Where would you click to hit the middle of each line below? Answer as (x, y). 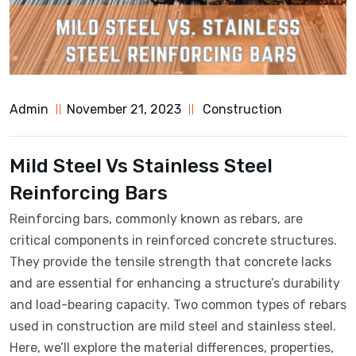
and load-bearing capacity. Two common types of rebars (178, 304)
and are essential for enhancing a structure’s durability (175, 283)
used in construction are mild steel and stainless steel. (173, 326)
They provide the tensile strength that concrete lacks (170, 261)
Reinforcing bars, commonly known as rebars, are (156, 219)
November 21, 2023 (124, 109)
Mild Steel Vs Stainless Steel (141, 166)
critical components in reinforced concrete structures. (173, 240)
